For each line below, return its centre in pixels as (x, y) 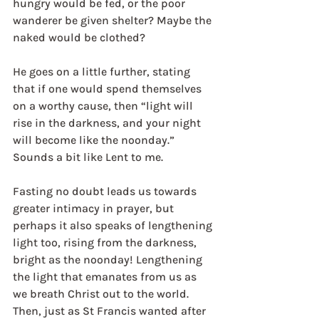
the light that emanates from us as (106, 277)
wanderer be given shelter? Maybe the (114, 20)
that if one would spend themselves (109, 89)
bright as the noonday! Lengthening (109, 260)
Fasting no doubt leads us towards (106, 191)
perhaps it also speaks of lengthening (114, 225)
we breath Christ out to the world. (102, 294)
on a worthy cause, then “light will (104, 106)
